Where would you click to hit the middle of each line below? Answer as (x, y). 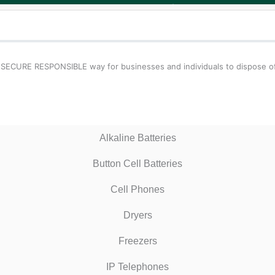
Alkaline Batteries (137, 137)
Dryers (137, 215)
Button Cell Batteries (137, 163)
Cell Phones (137, 189)
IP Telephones (137, 266)
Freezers (137, 241)
